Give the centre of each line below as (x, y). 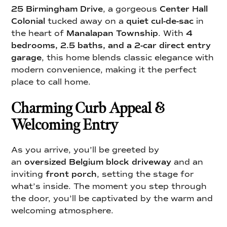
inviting (29, 174)
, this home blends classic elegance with (128, 57)
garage (27, 57)
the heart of (39, 33)
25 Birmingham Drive (57, 9)
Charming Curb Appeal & (88, 108)
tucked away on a (86, 21)
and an (187, 162)
